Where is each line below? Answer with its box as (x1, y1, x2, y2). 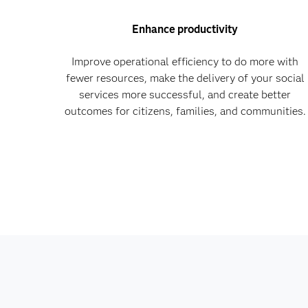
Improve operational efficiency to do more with (71, 55, 299, 69)
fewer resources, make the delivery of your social (65, 71, 305, 85)
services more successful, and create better (79, 88, 291, 102)
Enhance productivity (132, 23, 239, 36)
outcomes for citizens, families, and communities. (64, 104, 306, 118)
